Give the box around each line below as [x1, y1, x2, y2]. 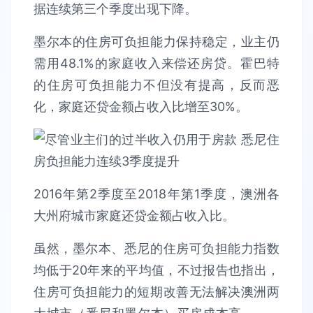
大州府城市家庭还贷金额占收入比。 [34, 208, 235, 223]
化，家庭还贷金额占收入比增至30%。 [34, 99, 248, 114]
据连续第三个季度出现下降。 [34, 1, 197, 16]
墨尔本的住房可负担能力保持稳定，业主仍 [34, 34, 279, 49]
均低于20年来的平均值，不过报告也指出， [34, 263, 279, 277]
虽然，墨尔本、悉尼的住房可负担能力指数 [34, 241, 279, 256]
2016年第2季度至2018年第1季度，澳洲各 [34, 187, 279, 201]
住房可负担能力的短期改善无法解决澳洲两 [34, 284, 279, 299]
